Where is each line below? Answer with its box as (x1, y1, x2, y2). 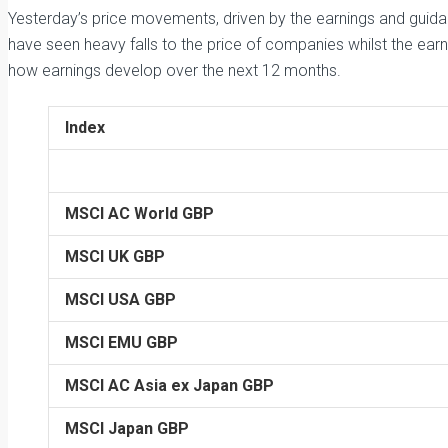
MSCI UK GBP (65, 247, 165, 266)
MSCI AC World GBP (65, 204, 214, 223)
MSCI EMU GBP (65, 333, 178, 352)
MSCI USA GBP (65, 290, 176, 309)
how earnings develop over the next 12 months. (8, 61, 341, 80)
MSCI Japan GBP (65, 419, 189, 438)
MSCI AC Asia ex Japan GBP (65, 376, 274, 395)
